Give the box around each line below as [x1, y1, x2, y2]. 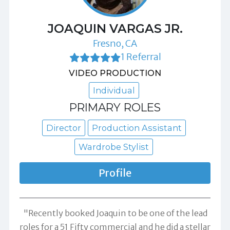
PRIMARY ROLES [69, 100, 161, 114]
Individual [92, 85, 135, 95]
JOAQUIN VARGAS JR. [47, 21, 183, 36]
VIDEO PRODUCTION [69, 67, 161, 78]
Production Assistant [91, 122, 182, 133]
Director [46, 122, 81, 133]
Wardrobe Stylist [79, 141, 149, 152]
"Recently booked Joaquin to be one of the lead [23, 207, 207, 218]
